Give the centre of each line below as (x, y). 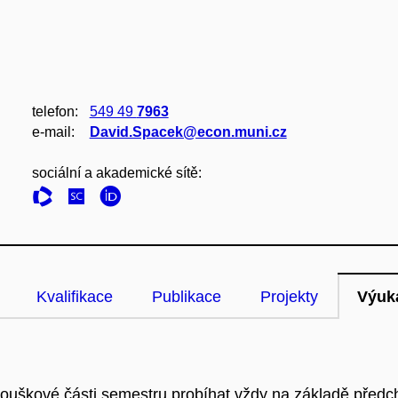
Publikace (187, 297)
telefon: (55, 111)
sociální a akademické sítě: (116, 173)
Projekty (289, 297)
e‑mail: (53, 132)
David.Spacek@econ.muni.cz (188, 132)
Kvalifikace (75, 297)
